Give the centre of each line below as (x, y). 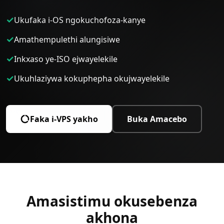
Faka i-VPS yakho (64, 119)
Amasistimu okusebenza (112, 201)
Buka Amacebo (157, 119)
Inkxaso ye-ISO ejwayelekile (66, 59)
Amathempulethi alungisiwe (67, 39)
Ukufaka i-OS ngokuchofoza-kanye (80, 20)
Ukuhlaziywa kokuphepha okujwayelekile (92, 78)
